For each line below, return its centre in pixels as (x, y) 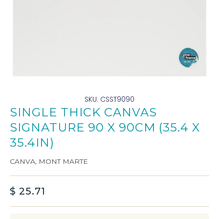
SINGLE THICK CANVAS (83, 112)
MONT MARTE (63, 161)
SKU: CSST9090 (109, 99)
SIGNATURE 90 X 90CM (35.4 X (105, 127)
